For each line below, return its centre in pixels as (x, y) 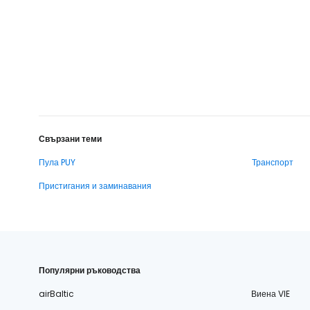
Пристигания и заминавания (95, 185)
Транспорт (273, 162)
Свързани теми (70, 138)
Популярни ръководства (90, 270)
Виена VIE (270, 293)
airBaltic (56, 293)
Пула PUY (57, 162)
